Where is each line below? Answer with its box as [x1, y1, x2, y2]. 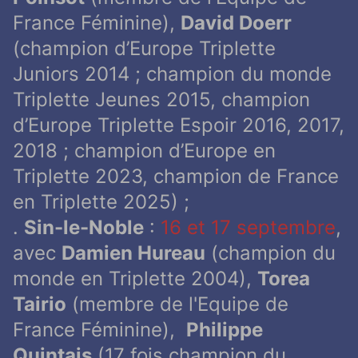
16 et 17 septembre [161, 216, 336, 240]
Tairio [13, 292, 66, 316]
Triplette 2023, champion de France [13, 165, 339, 189]
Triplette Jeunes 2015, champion [13, 88, 310, 112]
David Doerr [181, 11, 292, 35]
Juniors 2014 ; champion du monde [13, 62, 332, 86]
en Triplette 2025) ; [13, 190, 195, 214]
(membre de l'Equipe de [66, 292, 288, 316]
